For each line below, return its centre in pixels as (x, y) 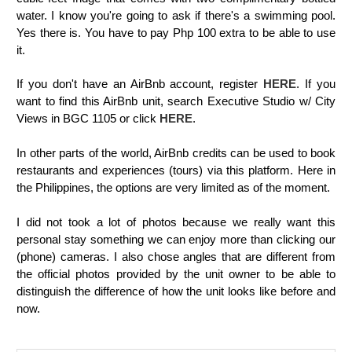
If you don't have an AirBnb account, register (140, 84)
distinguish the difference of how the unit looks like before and (176, 291)
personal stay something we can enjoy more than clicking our (176, 240)
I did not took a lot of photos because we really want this (176, 222)
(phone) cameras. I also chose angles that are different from (176, 257)
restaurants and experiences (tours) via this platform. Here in (176, 170)
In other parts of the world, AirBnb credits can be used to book (176, 153)
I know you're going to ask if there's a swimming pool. (194, 16)
